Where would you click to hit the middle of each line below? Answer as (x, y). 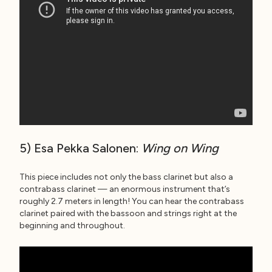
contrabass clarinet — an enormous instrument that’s (125, 189)
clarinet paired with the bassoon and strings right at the (128, 213)
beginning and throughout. (72, 226)
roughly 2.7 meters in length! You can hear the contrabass (132, 201)
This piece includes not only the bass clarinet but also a (126, 177)
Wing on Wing (180, 148)
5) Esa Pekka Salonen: (80, 148)
